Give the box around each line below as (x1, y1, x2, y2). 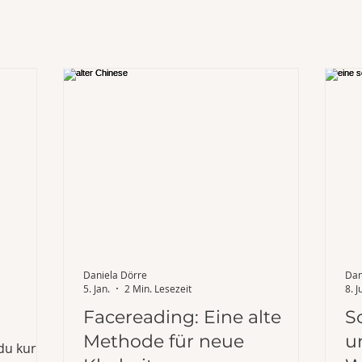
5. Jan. (83, 282, 110, 295)
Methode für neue (83, 330, 244, 352)
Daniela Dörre (83, 267, 147, 281)
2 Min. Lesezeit (124, 282, 192, 295)
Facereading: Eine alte (83, 306, 281, 328)
